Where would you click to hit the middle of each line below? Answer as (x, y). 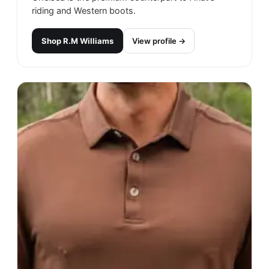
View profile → (159, 41)
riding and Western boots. (84, 11)
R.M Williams (88, 41)
